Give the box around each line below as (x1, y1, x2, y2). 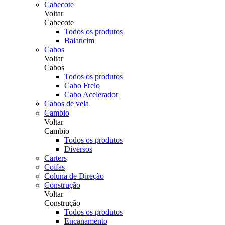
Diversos (64, 145, 92, 153)
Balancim (64, 36, 94, 45)
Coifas (44, 163, 65, 171)
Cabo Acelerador (64, 90, 118, 99)
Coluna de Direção (44, 172, 104, 180)
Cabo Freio (64, 81, 100, 90)
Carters (44, 154, 67, 162)
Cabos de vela (44, 99, 89, 108)
